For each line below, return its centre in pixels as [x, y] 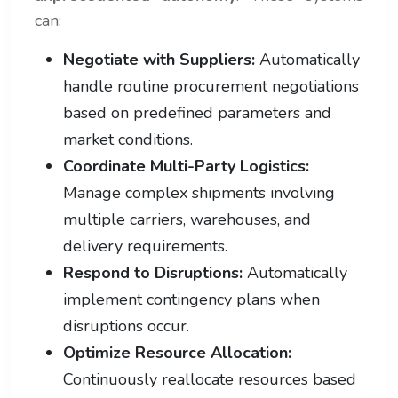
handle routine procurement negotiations [211, 86]
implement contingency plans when [191, 299]
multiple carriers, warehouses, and [187, 219]
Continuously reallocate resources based [210, 379]
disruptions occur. [126, 326]
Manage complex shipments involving [199, 192]
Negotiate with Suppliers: [159, 59]
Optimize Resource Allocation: [177, 352]
